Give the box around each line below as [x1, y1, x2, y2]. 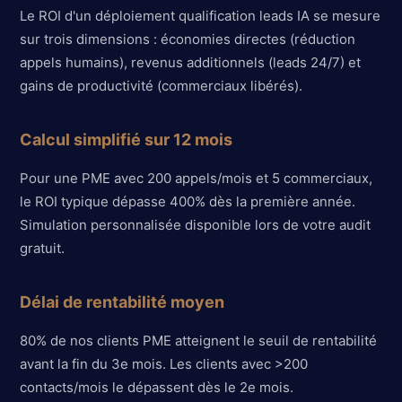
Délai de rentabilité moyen [20, 292, 225, 311]
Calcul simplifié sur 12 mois [20, 129, 233, 149]
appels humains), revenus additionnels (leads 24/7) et [20, 53, 362, 71]
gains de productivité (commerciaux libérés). [20, 76, 303, 94]
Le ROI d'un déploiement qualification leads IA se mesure [20, 6, 381, 24]
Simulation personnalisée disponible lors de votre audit [20, 215, 371, 233]
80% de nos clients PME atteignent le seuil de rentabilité [20, 331, 378, 349]
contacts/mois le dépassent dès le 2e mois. [20, 378, 294, 396]
